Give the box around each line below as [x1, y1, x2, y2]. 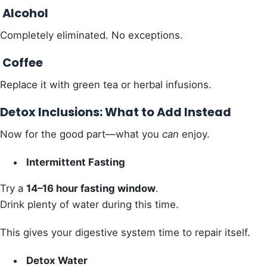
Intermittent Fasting [24, 156, 125, 168]
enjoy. [179, 128, 210, 140]
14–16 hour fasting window [26, 182, 156, 194]
